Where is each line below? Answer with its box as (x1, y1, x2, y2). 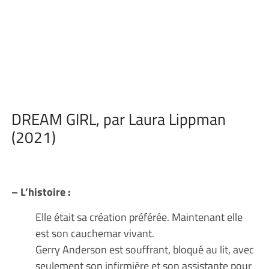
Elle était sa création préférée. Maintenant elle (35, 208, 243, 225)
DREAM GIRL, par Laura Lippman (11, 107, 226, 131)
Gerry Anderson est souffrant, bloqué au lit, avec (35, 240, 254, 258)
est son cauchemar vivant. (35, 224, 154, 241)
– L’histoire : (11, 183, 71, 200)
